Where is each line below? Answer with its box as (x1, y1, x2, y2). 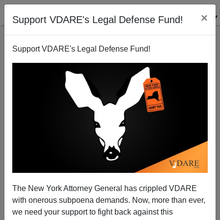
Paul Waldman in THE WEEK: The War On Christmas (29, 150, 191, 158)
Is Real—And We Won (77, 159, 143, 167)
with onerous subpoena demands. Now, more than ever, (12, 195, 205, 204)
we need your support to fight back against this (12, 207, 173, 216)
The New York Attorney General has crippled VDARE (12, 184, 197, 192)
